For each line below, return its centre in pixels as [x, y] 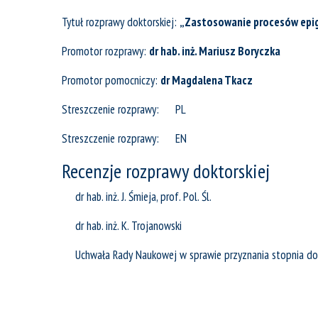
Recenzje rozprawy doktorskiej [166, 171]
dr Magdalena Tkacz [207, 81]
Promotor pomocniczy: [111, 81]
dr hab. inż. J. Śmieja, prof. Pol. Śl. [143, 197]
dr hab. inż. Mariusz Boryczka [215, 51]
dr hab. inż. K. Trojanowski [128, 226]
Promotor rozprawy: [105, 51]
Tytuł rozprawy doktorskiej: [121, 22]
